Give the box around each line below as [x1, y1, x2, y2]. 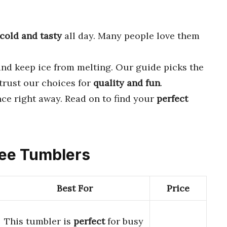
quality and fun [93, 77, 160, 89]
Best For [57, 182, 93, 195]
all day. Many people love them [62, 29, 200, 42]
